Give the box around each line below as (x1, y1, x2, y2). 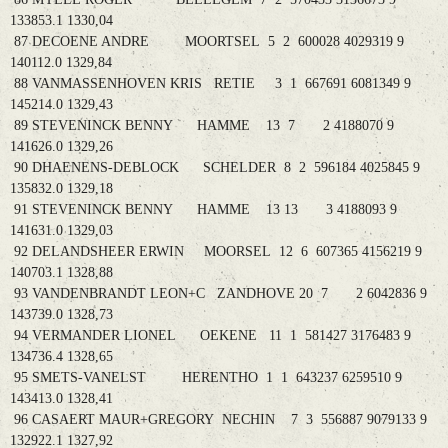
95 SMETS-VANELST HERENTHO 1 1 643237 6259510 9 (10, 370, 402, 386)
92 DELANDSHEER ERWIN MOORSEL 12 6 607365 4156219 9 (10, 244, 422, 260)
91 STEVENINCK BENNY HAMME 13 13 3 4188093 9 (10, 202, 397, 218)
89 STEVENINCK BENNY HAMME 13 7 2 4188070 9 (10, 118, 394, 134)
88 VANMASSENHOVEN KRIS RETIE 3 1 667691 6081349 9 (10, 76, 411, 92)
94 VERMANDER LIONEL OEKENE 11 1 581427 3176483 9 (10, 328, 411, 344)
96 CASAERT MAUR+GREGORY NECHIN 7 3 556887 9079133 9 (10, 412, 427, 428)
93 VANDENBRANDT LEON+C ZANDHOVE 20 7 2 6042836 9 (10, 286, 427, 302)
